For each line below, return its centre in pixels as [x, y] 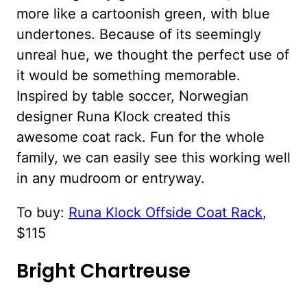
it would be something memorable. [128, 76]
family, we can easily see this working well [153, 158]
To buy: [42, 213]
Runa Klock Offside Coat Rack [165, 213]
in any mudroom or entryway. [111, 179]
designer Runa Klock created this [123, 117]
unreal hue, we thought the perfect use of [153, 55]
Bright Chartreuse [103, 271]
